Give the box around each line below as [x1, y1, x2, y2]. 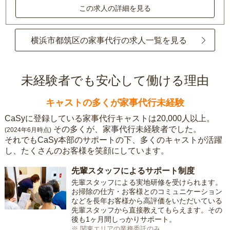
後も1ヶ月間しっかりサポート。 [71, 215, 176, 224]
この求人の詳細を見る [79, 4, 151, 12]
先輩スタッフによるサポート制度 [71, 166, 195, 176]
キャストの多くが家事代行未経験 [46, 98, 184, 108]
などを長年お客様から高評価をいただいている [71, 197, 222, 205]
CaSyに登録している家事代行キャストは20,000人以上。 [4, 114, 215, 123]
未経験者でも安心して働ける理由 [21, 73, 209, 88]
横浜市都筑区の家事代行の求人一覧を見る [31, 35, 187, 45]
